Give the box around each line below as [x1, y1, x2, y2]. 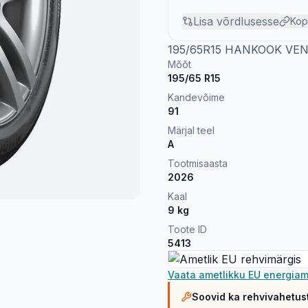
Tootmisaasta [168, 157, 228, 169]
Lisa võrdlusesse [193, 14, 279, 28]
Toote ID [168, 223, 207, 235]
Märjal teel [168, 124, 214, 136]
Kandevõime [168, 91, 225, 103]
